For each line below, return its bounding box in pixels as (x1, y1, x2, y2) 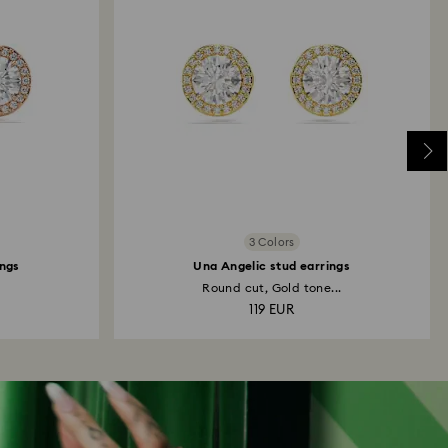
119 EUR (249, 304, 295, 317)
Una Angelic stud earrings (193, 260, 351, 272)
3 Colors (248, 236, 295, 248)
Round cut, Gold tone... (202, 282, 342, 294)
